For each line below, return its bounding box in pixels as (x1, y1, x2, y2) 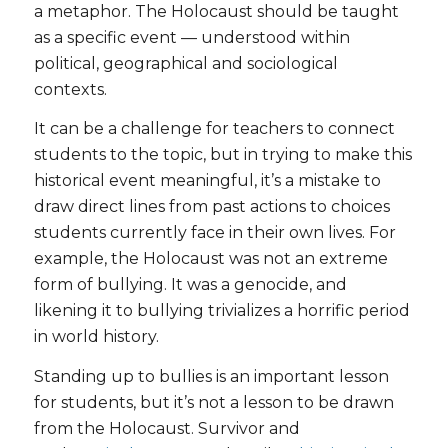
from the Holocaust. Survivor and (33, 418, 300, 438)
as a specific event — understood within (33, 27, 350, 47)
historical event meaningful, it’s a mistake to (33, 171, 381, 191)
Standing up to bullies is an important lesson (33, 366, 389, 386)
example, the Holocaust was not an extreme (33, 249, 388, 269)
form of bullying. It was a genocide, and (33, 275, 347, 295)
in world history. (33, 327, 159, 347)
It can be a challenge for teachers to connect (33, 119, 395, 139)
